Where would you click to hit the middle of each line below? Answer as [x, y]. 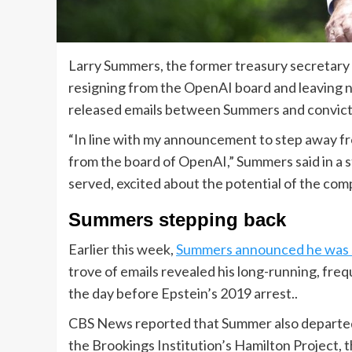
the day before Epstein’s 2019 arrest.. [184, 293]
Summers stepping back [177, 220]
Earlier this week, [122, 249]
